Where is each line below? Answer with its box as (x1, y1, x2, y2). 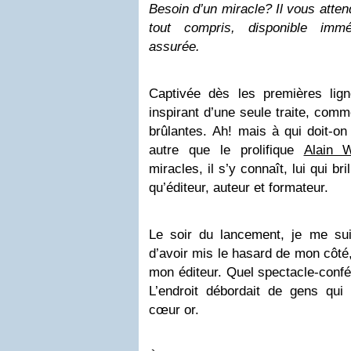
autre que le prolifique (149, 143, 304, 157)
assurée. (149, 39, 200, 54)
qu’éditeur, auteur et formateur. (149, 180, 328, 195)
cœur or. (149, 302, 199, 317)
